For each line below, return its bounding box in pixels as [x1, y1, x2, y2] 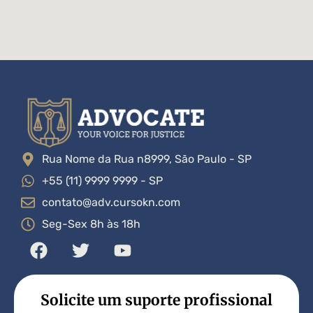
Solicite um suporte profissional [41, 291, 272, 310]
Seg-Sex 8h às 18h [42, 217, 140, 231]
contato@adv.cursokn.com [42, 196, 180, 210]
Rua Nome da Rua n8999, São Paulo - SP [42, 152, 252, 166]
